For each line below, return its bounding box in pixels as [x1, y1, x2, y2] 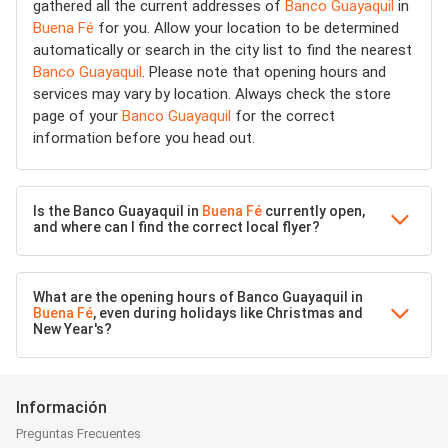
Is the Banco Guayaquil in [33, 203, 202, 219]
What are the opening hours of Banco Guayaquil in [33, 289, 363, 305]
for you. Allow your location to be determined [94, 19, 399, 37]
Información [16, 398, 107, 417]
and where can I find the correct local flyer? [33, 219, 320, 235]
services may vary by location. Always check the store [33, 85, 391, 103]
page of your [33, 107, 122, 125]
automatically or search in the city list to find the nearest [33, 41, 412, 59]
